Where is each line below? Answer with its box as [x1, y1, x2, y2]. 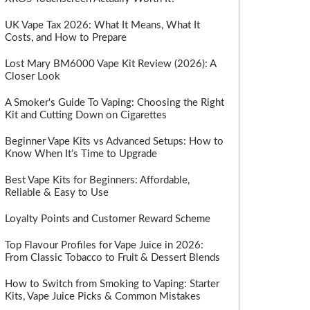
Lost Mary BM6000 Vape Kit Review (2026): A [5, 59, 216, 69]
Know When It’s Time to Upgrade [5, 149, 157, 159]
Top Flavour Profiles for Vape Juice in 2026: [5, 240, 203, 250]
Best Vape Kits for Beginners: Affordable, [5, 175, 190, 185]
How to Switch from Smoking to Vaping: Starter [5, 279, 219, 289]
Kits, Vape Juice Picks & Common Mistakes [5, 291, 201, 302]
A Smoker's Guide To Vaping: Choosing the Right [5, 98, 224, 108]
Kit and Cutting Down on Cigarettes [5, 110, 167, 120]
